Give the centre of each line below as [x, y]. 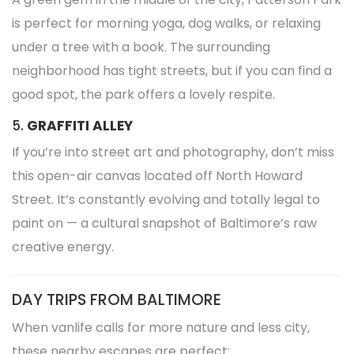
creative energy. [63, 247]
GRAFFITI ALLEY [80, 126]
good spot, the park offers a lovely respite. [143, 94]
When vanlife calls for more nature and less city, [161, 328]
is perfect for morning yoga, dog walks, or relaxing [166, 23]
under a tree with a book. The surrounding [141, 47]
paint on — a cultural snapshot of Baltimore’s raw [164, 223]
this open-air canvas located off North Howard [157, 176]
